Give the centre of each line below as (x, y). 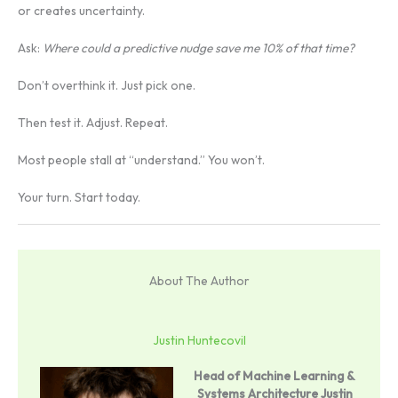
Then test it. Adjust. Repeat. (93, 122)
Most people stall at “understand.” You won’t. (141, 159)
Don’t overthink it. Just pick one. (107, 86)
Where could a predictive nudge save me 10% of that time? (199, 48)
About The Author (199, 280)
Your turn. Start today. (79, 197)
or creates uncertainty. (81, 11)
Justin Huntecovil (199, 340)
